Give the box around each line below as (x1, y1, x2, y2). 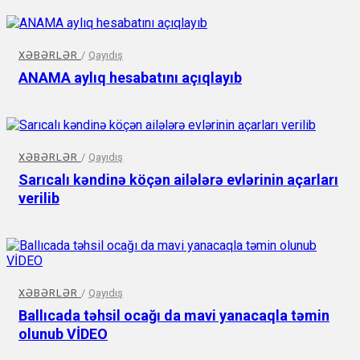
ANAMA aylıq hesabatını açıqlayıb (18, 68, 242, 86)
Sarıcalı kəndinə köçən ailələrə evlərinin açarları (18, 170, 338, 188)
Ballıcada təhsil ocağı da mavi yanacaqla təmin (18, 306, 329, 324)
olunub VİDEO (18, 325, 108, 342)
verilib (18, 189, 59, 207)
